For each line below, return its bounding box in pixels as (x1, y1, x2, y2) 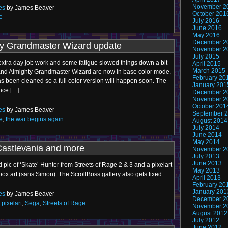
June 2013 (192, 160, 222, 167)
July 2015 (192, 53, 219, 60)
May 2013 (192, 167, 220, 174)
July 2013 (192, 153, 219, 160)
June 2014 (192, 131, 222, 138)
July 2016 (192, 17, 219, 24)
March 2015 (192, 67, 225, 74)
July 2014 (192, 124, 219, 131)
